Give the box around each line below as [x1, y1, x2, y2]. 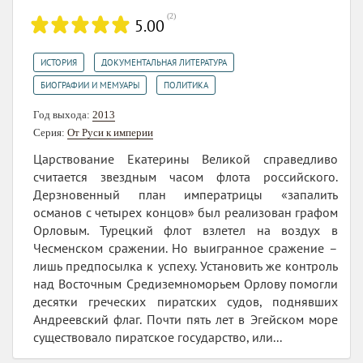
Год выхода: [33, 108, 92, 121]
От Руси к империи [67, 126, 153, 139]
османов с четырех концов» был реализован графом [33, 203, 338, 220]
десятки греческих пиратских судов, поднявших [33, 293, 338, 310]
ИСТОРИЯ [41, 56, 77, 68]
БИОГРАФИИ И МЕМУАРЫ [41, 79, 139, 91]
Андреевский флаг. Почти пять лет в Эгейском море [33, 310, 338, 327]
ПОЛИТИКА [164, 79, 208, 91]
